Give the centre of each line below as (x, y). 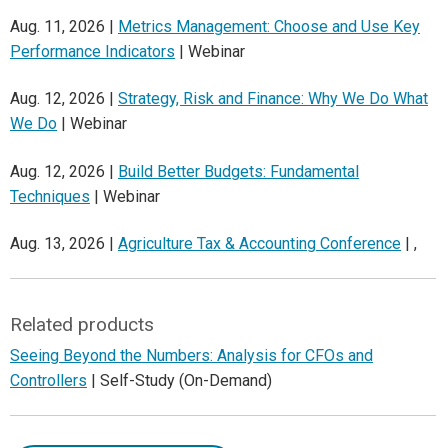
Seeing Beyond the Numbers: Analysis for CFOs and (191, 355)
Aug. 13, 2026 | (64, 243)
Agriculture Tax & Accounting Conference (259, 243)
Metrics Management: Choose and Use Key (269, 26)
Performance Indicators (92, 51)
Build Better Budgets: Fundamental (238, 171)
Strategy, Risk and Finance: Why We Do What (273, 99)
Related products (81, 324)
